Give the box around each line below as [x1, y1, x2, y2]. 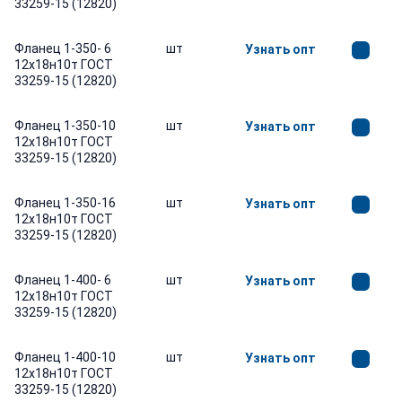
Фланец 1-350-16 [14, 196, 116, 210]
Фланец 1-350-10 [14, 118, 116, 133]
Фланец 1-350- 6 [14, 41, 111, 56]
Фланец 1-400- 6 [14, 273, 111, 287]
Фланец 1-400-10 [14, 350, 116, 364]
